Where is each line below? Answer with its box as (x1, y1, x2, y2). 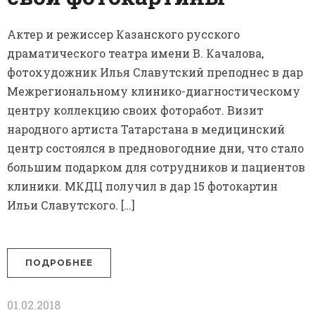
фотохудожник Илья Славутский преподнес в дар (7, 65, 303, 80)
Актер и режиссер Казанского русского (7, 27, 240, 42)
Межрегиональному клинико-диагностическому (7, 84, 300, 99)
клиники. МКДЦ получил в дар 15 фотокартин (7, 179, 278, 194)
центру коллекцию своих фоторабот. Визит (7, 103, 264, 118)
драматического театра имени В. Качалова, (7, 46, 264, 61)
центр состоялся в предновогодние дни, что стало (7, 141, 304, 156)
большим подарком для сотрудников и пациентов (7, 160, 305, 175)
